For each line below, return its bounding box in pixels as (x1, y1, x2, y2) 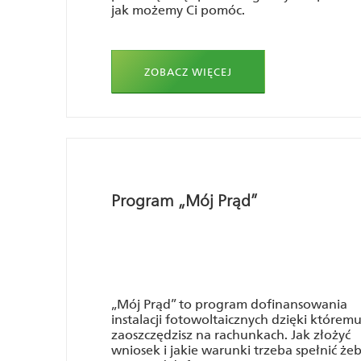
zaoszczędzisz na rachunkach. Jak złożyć (111, 327, 351, 342)
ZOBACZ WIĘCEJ (144, 65, 232, 78)
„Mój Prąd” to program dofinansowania (111, 297, 347, 312)
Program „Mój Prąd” (111, 191, 258, 210)
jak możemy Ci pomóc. (111, 2, 245, 18)
